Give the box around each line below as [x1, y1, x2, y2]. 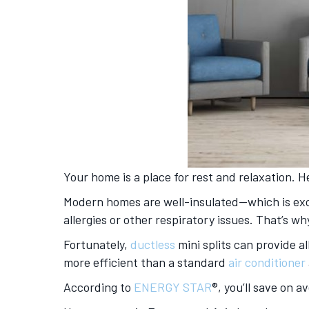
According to [63, 279, 134, 295]
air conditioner [228, 255, 306, 270]
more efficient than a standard [63, 255, 228, 270]
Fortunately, [63, 237, 130, 252]
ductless [130, 237, 175, 252]
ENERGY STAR [134, 279, 212, 295]
